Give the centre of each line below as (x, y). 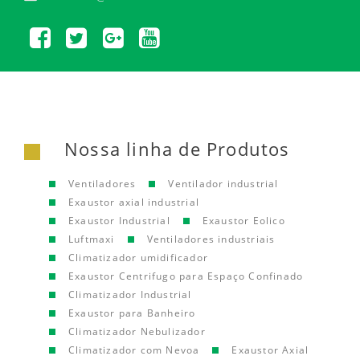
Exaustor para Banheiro (132, 313)
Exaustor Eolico (243, 221)
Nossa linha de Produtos (177, 149)
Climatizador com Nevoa (134, 350)
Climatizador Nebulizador (137, 331)
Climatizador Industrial (130, 295)
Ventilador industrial (223, 184)
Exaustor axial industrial (134, 202)
